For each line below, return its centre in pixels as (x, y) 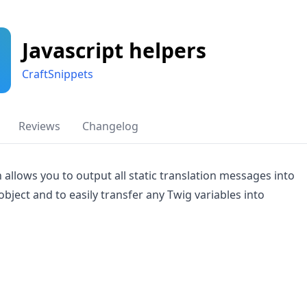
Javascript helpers (114, 50)
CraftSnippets (58, 74)
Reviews (39, 126)
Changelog (110, 126)
